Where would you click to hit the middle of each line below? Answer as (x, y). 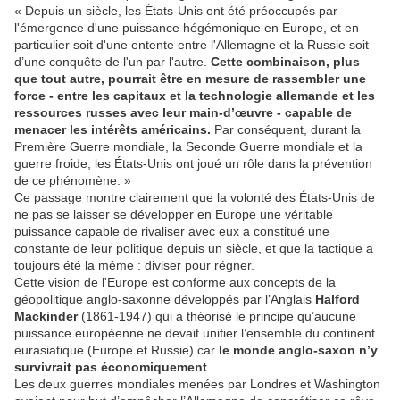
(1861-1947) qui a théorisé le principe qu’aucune (217, 317)
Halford (337, 300)
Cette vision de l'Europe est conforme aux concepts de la (175, 283)
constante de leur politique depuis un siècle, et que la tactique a (194, 249)
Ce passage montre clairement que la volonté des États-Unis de (195, 198)
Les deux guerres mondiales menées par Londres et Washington (197, 384)
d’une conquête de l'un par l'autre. (112, 62)
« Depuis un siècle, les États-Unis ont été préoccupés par (176, 11)
